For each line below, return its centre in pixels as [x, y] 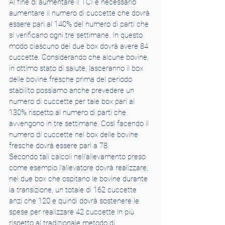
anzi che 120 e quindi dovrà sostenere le [75, 201]
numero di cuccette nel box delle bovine [75, 135]
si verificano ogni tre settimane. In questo [77, 35]
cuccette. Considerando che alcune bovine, [80, 57]
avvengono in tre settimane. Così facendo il [80, 124]
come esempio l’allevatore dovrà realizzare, [80, 168]
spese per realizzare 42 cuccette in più [73, 212]
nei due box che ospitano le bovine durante [79, 179]
